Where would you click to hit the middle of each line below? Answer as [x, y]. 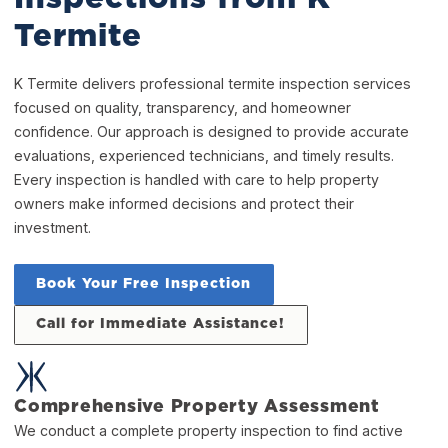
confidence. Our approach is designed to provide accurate [212, 132]
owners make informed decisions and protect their [184, 204]
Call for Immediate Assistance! [161, 324]
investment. [53, 228]
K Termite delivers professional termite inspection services [213, 84]
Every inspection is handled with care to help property [197, 180]
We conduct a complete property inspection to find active [209, 430]
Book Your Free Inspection [144, 283]
